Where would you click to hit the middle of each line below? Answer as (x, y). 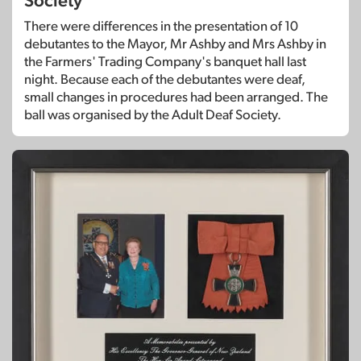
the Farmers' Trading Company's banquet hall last (165, 61)
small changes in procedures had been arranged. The (176, 97)
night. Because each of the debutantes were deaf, (165, 79)
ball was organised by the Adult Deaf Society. (153, 114)
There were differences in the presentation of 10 (161, 26)
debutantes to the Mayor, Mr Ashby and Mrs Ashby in (175, 44)
